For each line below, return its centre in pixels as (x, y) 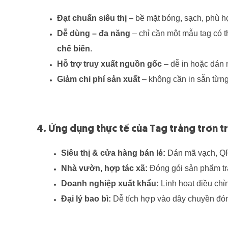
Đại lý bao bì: (86, 199)
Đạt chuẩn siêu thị (92, 18)
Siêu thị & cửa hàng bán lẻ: (113, 153)
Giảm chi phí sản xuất (98, 79)
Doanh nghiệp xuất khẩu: (110, 184)
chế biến (74, 49)
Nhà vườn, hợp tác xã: (104, 168)
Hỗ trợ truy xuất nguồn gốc (109, 64)
